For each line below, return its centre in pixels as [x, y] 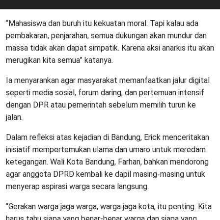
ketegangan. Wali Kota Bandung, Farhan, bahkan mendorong [107, 162]
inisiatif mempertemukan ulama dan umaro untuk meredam [106, 150]
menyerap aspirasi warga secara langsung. [77, 187]
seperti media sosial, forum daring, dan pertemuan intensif [105, 93]
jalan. [14, 117]
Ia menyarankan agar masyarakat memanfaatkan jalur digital [108, 81]
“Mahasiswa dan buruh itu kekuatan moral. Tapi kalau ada [102, 24]
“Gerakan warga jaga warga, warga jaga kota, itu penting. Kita [109, 207]
